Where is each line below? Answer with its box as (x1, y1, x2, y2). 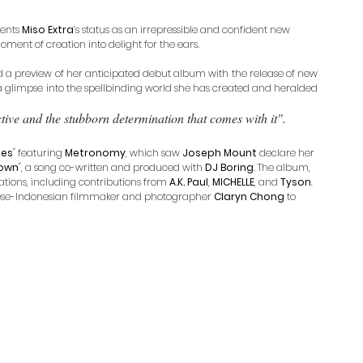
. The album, (254, 160, 313, 174)
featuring (15, 145, 65, 160)
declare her (257, 145, 317, 160)
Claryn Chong (214, 189, 284, 203)
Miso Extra (22, 22, 74, 36)
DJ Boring (205, 160, 254, 174)
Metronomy (65, 145, 126, 160)
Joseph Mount (182, 145, 257, 160)
